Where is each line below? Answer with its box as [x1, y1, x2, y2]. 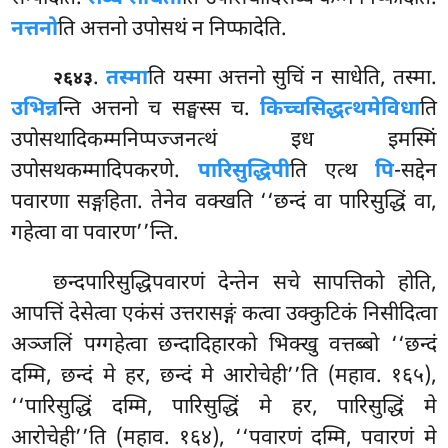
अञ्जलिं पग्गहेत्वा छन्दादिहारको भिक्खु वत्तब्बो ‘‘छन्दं [11, 332, 437, 361]
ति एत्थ [290, 158, 375, 187]
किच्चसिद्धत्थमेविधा [259, 96, 420, 125]
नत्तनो [11, 15, 59, 44]
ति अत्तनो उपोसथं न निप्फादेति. [58, 15, 288, 44]
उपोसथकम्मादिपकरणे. [11, 158, 199, 187]
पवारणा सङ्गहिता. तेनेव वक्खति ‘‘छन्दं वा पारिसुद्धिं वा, [11, 189, 437, 218]
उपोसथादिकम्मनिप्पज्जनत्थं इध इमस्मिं [11, 127, 437, 156]
